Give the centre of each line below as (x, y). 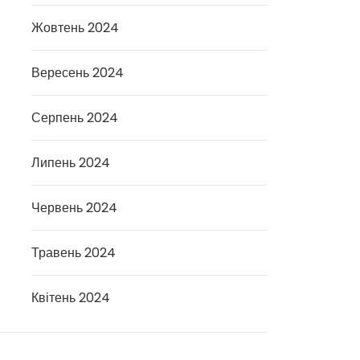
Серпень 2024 (75, 118)
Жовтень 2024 (76, 28)
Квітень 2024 (71, 298)
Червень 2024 (75, 208)
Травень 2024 (74, 253)
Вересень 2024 (78, 73)
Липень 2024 (71, 163)
